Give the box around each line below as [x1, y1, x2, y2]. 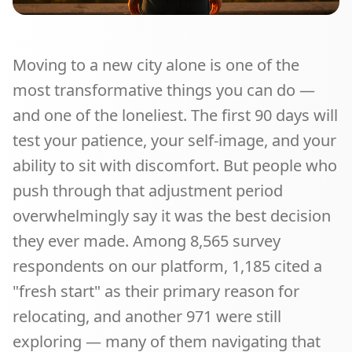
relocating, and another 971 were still [13, 306, 281, 327]
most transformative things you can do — [13, 79, 315, 101]
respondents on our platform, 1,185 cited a [13, 255, 322, 277]
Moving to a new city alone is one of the [13, 54, 299, 75]
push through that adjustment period [13, 180, 283, 201]
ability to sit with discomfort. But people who [13, 155, 337, 176]
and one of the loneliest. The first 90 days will [13, 104, 338, 126]
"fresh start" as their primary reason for [13, 280, 299, 302]
